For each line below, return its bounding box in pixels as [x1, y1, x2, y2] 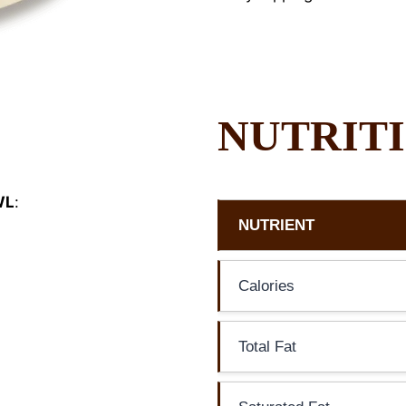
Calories [238, 276, 295, 295]
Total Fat [238, 337, 296, 355]
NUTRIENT [238, 216, 314, 234]
